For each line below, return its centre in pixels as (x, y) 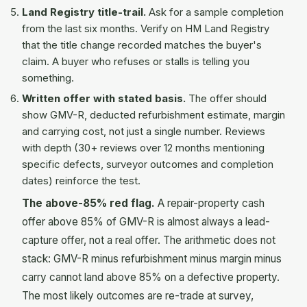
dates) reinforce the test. (81, 181)
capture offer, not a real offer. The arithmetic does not (149, 240)
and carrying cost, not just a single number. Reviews (144, 132)
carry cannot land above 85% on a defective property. (151, 277)
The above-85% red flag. (88, 203)
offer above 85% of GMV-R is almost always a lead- (146, 221)
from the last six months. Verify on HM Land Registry (146, 28)
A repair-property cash (210, 203)
